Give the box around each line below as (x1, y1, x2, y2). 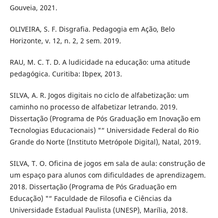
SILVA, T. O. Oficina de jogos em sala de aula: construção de (9, 158, 205, 168)
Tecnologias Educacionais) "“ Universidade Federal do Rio (9, 125, 199, 135)
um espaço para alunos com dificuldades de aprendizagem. (9, 170, 206, 180)
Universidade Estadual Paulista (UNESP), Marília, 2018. (9, 205, 188, 215)
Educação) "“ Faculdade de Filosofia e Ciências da (9, 193, 172, 203)
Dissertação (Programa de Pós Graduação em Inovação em (9, 113, 200, 123)
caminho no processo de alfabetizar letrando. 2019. (9, 102, 178, 111)
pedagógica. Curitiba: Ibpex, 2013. (9, 69, 122, 78)
